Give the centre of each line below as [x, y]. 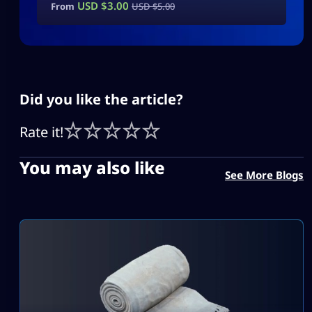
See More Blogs [264, 174]
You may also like [92, 167]
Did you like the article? [101, 99]
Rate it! [41, 132]
